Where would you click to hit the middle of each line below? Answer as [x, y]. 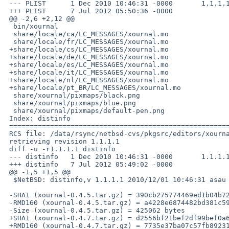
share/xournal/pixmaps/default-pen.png [9, 110]
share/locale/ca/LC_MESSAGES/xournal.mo [9, 34]
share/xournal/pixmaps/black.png [9, 95]
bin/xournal [9, 26]
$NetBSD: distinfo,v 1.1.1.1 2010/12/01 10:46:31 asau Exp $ [9, 179]
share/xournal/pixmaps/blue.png [9, 103]
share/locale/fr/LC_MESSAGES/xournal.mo [9, 41]
